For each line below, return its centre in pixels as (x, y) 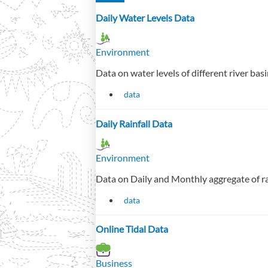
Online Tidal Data (132, 229)
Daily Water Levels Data (145, 18)
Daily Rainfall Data (134, 123)
